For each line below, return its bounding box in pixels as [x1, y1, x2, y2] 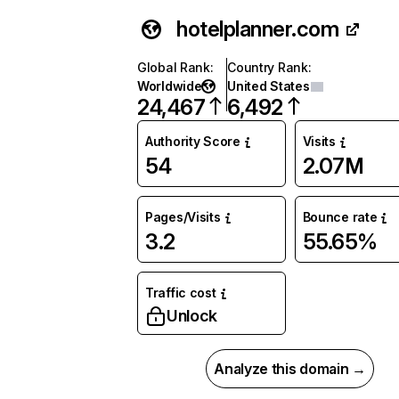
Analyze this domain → [214, 360, 366, 378]
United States [227, 78, 310, 94]
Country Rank [227, 60, 308, 75]
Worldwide [137, 78, 202, 94]
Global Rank [137, 60, 210, 75]
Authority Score [145, 134, 240, 149]
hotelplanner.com [176, 16, 339, 42]
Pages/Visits [145, 209, 221, 224]
